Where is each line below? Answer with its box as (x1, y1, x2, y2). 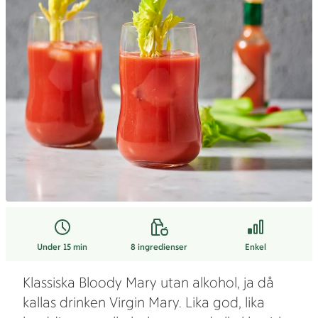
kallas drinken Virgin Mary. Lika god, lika (23, 294, 265, 311)
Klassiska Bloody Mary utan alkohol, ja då (23, 274, 274, 291)
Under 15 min (37, 242, 88, 252)
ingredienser (137, 242, 187, 252)
